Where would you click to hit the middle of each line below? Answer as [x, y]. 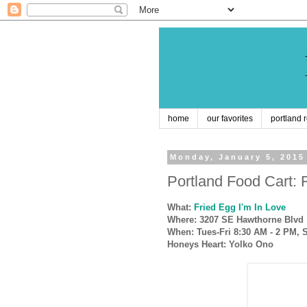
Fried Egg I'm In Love [240, 208]
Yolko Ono [251, 245]
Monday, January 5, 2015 [238, 157]
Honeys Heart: [197, 245]
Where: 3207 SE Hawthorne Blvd [235, 220]
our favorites [230, 119]
